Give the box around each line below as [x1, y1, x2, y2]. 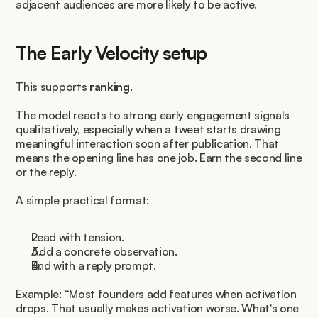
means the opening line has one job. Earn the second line [16, 150, 302, 165]
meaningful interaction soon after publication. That [16, 136, 280, 151]
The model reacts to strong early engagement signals [16, 108, 290, 123]
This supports [16, 79, 89, 94]
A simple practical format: [16, 193, 150, 208]
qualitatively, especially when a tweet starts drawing [16, 122, 281, 137]
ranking [89, 79, 130, 94]
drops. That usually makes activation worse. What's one [16, 301, 300, 316]
